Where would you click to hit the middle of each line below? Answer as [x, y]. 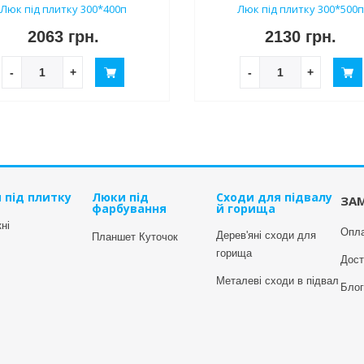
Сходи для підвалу [274, 197]
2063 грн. [63, 37]
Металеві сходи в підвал [277, 281]
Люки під [120, 197]
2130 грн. [301, 37]
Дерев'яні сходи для [266, 236]
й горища [246, 209]
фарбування [129, 209]
